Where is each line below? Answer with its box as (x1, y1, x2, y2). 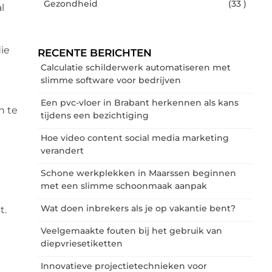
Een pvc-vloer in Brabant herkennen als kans (41, 97, 239, 108)
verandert (41, 144, 84, 156)
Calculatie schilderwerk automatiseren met (41, 61, 231, 73)
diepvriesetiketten (41, 237, 123, 249)
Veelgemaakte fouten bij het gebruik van (41, 225, 222, 236)
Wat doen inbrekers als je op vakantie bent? (41, 202, 236, 214)
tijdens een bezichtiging (41, 109, 149, 121)
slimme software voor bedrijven (41, 74, 181, 86)
